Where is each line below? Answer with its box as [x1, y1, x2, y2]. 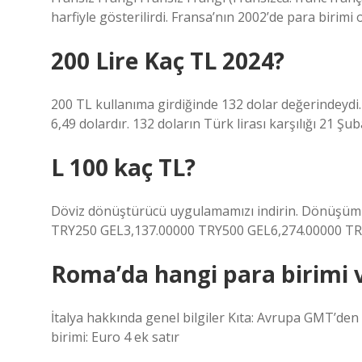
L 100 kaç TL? [51, 152, 196, 183]
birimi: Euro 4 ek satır [51, 328, 179, 346]
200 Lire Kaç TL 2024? [51, 45, 284, 76]
